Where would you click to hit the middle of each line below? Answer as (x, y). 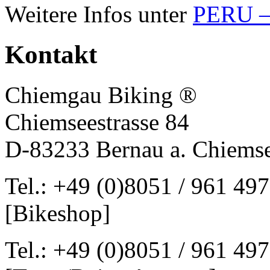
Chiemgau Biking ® (101, 95)
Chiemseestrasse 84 (97, 122)
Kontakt (51, 54)
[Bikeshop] (58, 213)
